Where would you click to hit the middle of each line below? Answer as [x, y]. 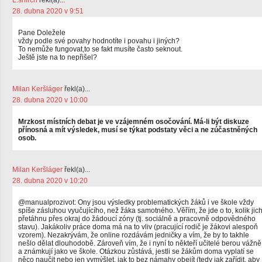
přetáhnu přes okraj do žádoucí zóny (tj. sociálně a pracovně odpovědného [137, 219]
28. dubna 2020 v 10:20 [50, 181]
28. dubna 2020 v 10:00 [50, 100]
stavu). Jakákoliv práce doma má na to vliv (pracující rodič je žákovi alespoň [138, 227]
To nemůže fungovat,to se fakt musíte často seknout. [100, 49]
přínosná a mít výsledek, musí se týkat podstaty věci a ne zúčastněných [138, 130]
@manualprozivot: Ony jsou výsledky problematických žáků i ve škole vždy [136, 202]
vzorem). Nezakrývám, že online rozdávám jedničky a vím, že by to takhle [134, 235]
